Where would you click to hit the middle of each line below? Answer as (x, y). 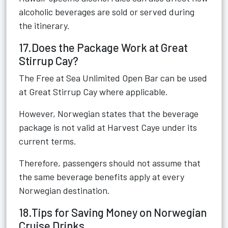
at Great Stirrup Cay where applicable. (93, 92)
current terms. (48, 141)
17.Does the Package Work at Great (103, 47)
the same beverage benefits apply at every (102, 177)
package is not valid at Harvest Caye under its (108, 127)
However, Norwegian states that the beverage (109, 113)
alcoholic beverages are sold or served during (107, 12)
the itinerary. (44, 25)
